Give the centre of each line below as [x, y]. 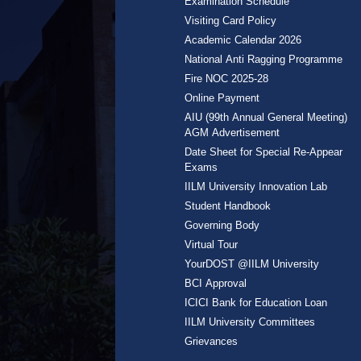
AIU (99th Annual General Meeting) [266, 117]
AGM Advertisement [232, 132]
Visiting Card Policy [231, 20]
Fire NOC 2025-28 [227, 78]
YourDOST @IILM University [252, 263]
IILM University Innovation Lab [256, 186]
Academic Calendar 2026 [243, 39]
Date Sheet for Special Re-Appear [264, 151]
